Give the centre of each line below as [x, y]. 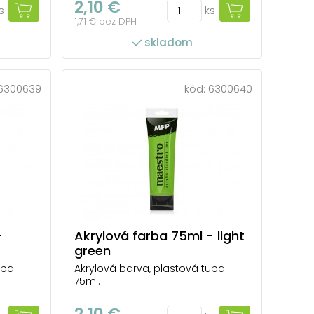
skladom [168, 42]
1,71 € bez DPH [105, 21]
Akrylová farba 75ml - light [159, 235]
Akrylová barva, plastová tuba [150, 268]
